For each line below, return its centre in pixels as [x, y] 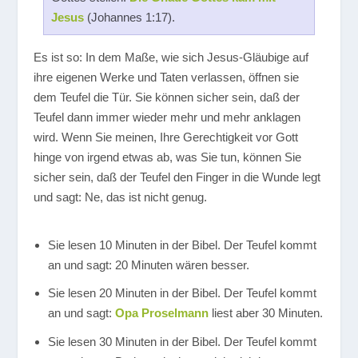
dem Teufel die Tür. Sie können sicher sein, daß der [167, 97]
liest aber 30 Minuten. [265, 313]
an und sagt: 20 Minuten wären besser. [148, 265]
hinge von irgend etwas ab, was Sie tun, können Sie [168, 157]
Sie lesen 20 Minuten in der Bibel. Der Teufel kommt [182, 293]
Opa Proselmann [161, 313]
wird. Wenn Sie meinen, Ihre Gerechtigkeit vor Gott [166, 137]
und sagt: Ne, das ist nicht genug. [121, 197]
